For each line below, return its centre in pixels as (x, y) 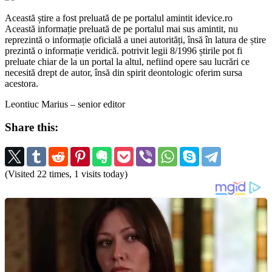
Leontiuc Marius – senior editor (65, 104)
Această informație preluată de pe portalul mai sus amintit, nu (121, 29)
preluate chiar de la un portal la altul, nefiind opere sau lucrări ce (127, 61)
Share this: (32, 127)
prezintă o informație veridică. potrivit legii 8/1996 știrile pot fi (124, 50)
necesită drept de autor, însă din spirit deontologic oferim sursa (124, 72)
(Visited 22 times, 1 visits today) (66, 174)
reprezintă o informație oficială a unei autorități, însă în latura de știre (135, 39)
